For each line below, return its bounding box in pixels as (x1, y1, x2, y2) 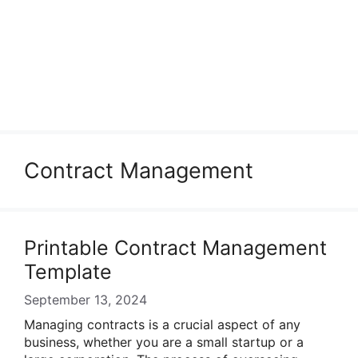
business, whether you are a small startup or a (24, 334, 304, 350)
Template (24, 260, 112, 284)
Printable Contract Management (24, 236, 327, 260)
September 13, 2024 (24, 292, 147, 308)
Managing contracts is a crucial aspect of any (24, 316, 300, 332)
